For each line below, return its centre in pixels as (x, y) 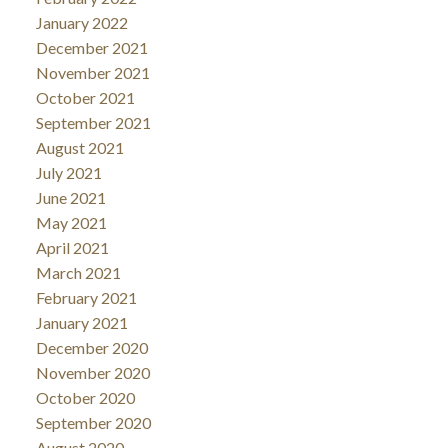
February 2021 (86, 297)
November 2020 (92, 372)
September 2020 (93, 422)
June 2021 (70, 197)
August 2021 (79, 147)
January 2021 (81, 322)
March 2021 (78, 272)
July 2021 (68, 172)
